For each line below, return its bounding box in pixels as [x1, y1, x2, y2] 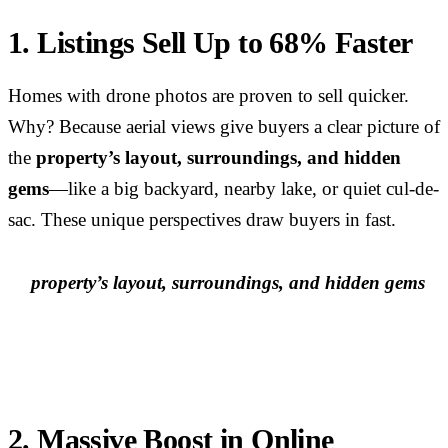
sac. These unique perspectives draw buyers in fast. [8, 210, 396, 231]
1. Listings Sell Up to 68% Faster [8, 26, 413, 59]
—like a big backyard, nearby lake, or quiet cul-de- [49, 179, 439, 200]
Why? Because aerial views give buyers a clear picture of [8, 117, 440, 138]
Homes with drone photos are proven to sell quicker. [8, 86, 409, 107]
